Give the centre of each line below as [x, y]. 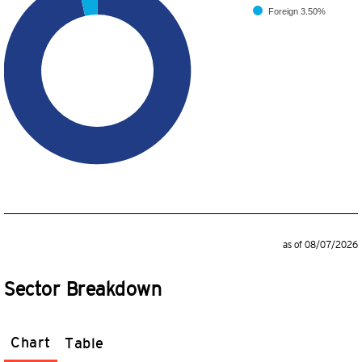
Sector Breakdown [83, 289]
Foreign [284, 11]
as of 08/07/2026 [320, 245]
